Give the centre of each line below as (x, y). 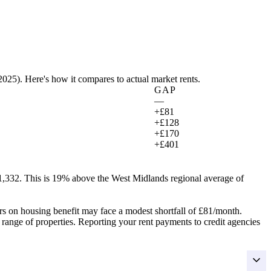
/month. (227, 211)
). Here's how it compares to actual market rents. (109, 79)
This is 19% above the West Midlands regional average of (133, 178)
